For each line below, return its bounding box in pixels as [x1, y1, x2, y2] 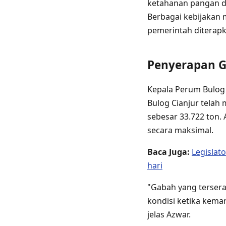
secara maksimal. [147, 125, 213, 136]
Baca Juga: [147, 146, 190, 158]
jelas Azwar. [147, 209, 191, 220]
